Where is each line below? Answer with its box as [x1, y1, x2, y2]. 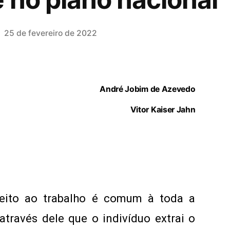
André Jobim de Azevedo [100, 84, 196, 94]
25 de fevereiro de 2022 [4, 28, 98, 38]
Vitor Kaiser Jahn [130, 105, 196, 114]
